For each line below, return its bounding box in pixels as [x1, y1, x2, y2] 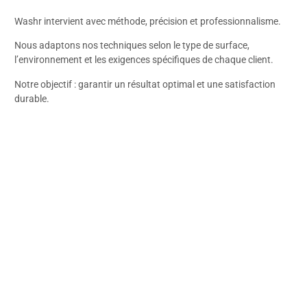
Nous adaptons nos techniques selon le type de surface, [14, 40, 249, 51]
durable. [14, 93, 49, 104]
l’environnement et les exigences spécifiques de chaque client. [14, 54, 273, 66]
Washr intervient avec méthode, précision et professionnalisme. [14, 15, 281, 27]
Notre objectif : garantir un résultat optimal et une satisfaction [14, 78, 275, 90]
